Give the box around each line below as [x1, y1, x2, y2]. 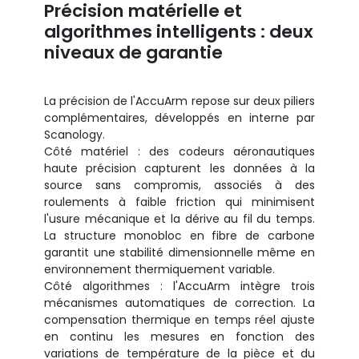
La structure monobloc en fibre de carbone [44, 227, 315, 244]
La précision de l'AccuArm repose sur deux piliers [44, 92, 315, 109]
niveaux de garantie [44, 39, 223, 65]
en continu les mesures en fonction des [44, 328, 315, 345]
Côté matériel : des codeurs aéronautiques [44, 143, 315, 159]
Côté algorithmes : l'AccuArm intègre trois [44, 277, 315, 294]
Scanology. [44, 126, 105, 143]
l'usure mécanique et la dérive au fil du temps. [44, 210, 315, 227]
